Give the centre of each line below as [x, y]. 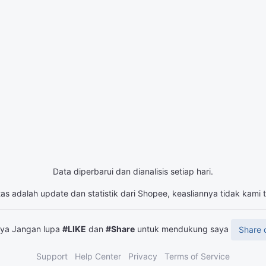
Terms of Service [197, 256]
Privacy [143, 256]
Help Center [98, 256]
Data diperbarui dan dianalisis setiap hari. [133, 171]
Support [52, 256]
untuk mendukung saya [183, 229]
